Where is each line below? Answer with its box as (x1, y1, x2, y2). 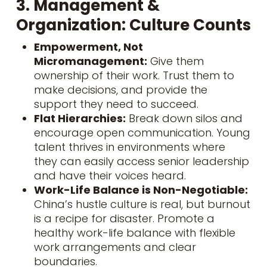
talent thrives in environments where (33, 139, 225, 154)
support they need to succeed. (33, 96, 198, 111)
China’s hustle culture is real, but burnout (33, 196, 250, 212)
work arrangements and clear (33, 239, 196, 254)
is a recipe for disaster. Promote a (33, 210, 215, 226)
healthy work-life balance (33, 225, 172, 240)
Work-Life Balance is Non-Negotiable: (33, 182, 248, 197)
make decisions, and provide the (33, 82, 207, 97)
